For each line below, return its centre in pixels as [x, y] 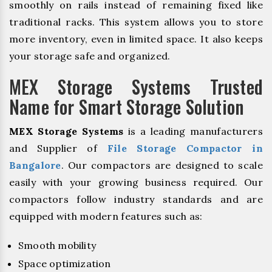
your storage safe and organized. [90, 56]
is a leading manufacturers [193, 131]
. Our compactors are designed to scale [162, 165]
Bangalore [35, 165]
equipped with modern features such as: [106, 216]
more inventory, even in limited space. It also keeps [136, 39]
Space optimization [65, 264]
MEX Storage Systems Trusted [136, 86]
